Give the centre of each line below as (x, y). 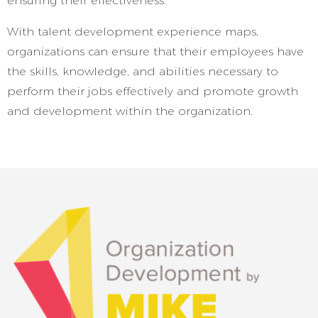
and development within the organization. (130, 111)
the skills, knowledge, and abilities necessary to (143, 71)
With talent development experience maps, (133, 32)
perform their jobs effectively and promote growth (153, 91)
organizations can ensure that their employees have (155, 51)
